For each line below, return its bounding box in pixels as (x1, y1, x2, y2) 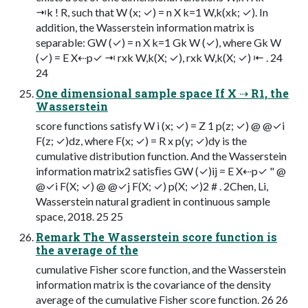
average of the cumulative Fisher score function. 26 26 (36, 292, 288, 306)
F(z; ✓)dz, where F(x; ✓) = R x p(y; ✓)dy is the (36, 133, 247, 147)
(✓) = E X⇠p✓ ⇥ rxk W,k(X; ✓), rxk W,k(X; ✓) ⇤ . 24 (36, 50, 283, 64)
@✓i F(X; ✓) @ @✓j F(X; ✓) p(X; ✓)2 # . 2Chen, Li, (36, 179, 268, 192)
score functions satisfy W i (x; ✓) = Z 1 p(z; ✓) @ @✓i (36, 118, 285, 132)
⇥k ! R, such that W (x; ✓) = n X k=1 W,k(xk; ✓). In (36, 5, 268, 19)
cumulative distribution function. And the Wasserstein (36, 148, 287, 162)
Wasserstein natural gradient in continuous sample (36, 194, 270, 208)
